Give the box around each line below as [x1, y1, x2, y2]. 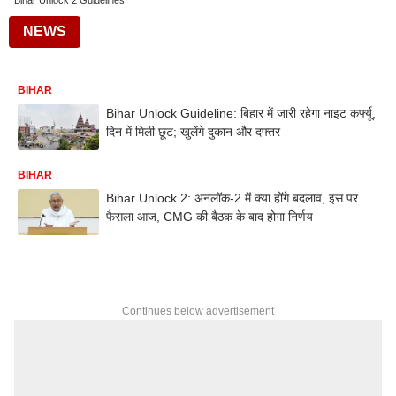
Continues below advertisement [122, 304, 274, 317]
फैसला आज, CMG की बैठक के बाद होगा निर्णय [106, 209, 313, 224]
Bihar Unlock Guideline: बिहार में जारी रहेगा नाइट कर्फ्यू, [106, 106, 376, 120]
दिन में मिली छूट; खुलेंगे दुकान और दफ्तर [106, 125, 280, 139]
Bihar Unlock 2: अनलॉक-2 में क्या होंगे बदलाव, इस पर [106, 190, 358, 205]
